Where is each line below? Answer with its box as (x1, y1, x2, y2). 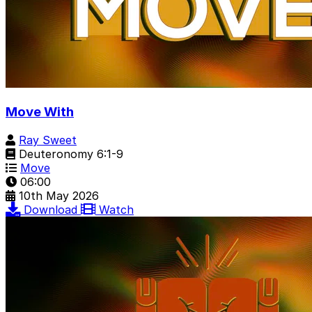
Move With (6, 104, 74, 120)
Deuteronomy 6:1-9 (15, 146, 123, 161)
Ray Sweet (19, 132, 77, 147)
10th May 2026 (19, 188, 99, 203)
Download (24, 202, 81, 217)
